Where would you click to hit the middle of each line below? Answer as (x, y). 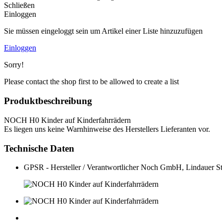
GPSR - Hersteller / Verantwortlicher (81, 167)
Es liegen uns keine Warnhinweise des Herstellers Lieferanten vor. (107, 129)
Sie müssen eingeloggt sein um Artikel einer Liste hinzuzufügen (103, 31)
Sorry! (14, 65)
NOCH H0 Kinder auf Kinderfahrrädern (67, 120)
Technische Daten (39, 148)
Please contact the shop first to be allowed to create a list (91, 82)
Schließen (19, 5)
